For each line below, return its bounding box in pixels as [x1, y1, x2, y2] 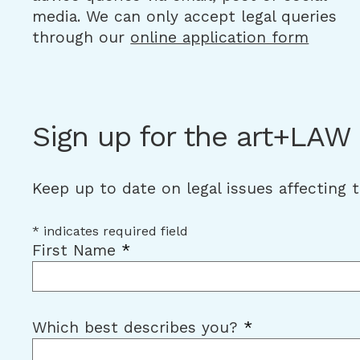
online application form [130, 28, 309, 47]
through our [32, 28, 131, 47]
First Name [32, 241, 122, 260]
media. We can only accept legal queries [32, 7, 337, 27]
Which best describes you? [32, 318, 244, 337]
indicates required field [39, 223, 189, 239]
